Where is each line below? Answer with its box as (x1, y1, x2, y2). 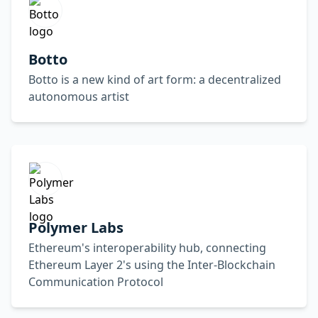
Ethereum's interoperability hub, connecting (28, 240, 266, 256)
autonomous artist (28, 89, 129, 104)
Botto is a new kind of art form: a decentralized (28, 72, 281, 87)
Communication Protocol (28, 274, 163, 290)
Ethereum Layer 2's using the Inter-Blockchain (28, 257, 275, 273)
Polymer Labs (28, 218, 124, 237)
